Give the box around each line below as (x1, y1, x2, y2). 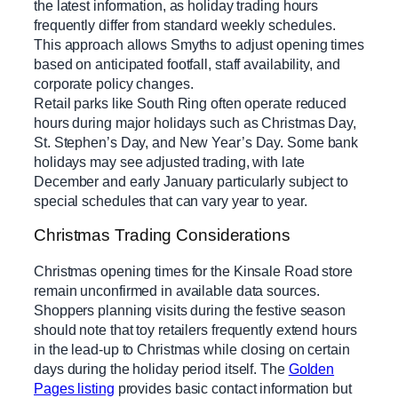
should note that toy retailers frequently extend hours (34, 321, 357, 338)
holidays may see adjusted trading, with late (34, 153, 305, 170)
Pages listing (34, 379, 115, 396)
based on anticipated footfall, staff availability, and (34, 55, 340, 72)
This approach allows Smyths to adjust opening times (34, 36, 364, 52)
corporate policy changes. (34, 75, 194, 92)
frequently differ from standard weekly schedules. (34, 16, 337, 33)
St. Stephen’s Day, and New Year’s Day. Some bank (34, 133, 359, 150)
